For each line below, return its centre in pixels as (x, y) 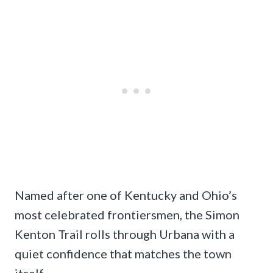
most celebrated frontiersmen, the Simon (127, 215)
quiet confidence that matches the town (123, 254)
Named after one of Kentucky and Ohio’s (126, 195)
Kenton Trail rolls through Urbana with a (125, 234)
